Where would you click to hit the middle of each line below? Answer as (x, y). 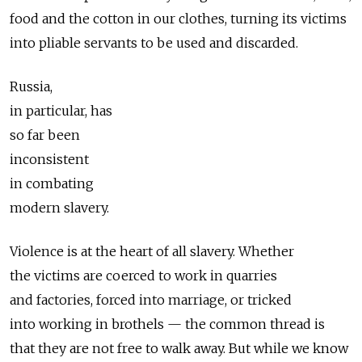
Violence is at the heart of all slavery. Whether (152, 252)
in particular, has (61, 111)
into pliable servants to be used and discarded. (157, 43)
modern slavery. (59, 208)
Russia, (31, 87)
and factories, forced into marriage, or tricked (151, 300)
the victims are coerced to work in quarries (143, 276)
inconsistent (49, 160)
